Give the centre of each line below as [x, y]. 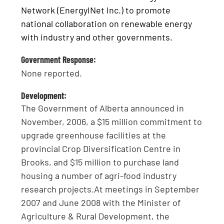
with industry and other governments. [97, 37]
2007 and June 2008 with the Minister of [101, 203]
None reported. [52, 73]
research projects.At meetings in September [110, 189]
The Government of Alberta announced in [103, 108]
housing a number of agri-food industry [99, 176]
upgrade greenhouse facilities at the [94, 135]
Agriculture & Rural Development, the [95, 216]
